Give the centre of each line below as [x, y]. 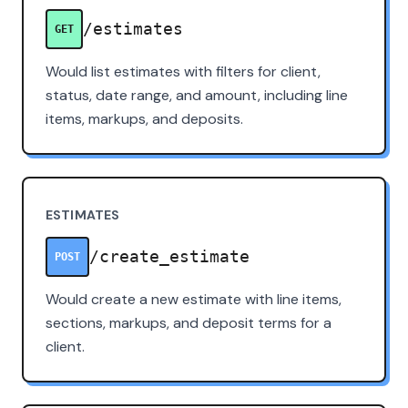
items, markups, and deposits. [144, 118]
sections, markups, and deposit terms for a [189, 322]
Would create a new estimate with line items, [194, 299]
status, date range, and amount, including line [197, 95]
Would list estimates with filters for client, [183, 71]
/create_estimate [169, 257]
